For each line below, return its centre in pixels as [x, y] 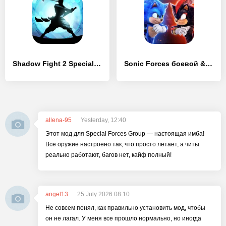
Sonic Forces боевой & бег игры [209, 64]
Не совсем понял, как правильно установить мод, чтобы [125, 208]
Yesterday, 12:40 [103, 120]
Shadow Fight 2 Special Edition [97, 64]
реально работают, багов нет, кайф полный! [108, 155]
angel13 [57, 194]
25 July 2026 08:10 [103, 194]
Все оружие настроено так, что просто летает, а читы [122, 144]
